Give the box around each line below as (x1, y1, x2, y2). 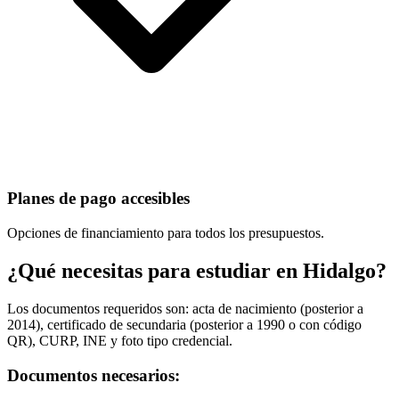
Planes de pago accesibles (7, 189, 190, 208)
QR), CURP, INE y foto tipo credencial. (7, 332, 232, 348)
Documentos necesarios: (7, 365, 180, 385)
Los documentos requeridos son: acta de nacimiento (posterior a (7, 300, 363, 316)
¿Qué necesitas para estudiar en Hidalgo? (7, 259, 387, 283)
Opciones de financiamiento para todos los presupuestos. (7, 225, 324, 241)
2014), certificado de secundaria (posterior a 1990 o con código (7, 316, 362, 332)
